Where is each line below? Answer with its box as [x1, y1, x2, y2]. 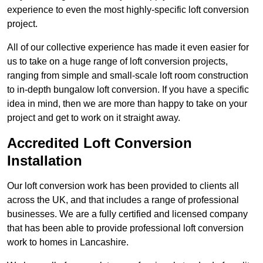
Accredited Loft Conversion [7, 135, 192, 151]
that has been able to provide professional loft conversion [7, 223, 244, 234]
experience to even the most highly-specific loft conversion [7, 5, 249, 15]
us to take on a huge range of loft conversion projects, [7, 56, 228, 67]
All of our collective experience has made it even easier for [7, 42, 249, 53]
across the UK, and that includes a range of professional [7, 195, 239, 205]
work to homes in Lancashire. [7, 237, 129, 248]
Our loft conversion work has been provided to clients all [7, 181, 239, 191]
